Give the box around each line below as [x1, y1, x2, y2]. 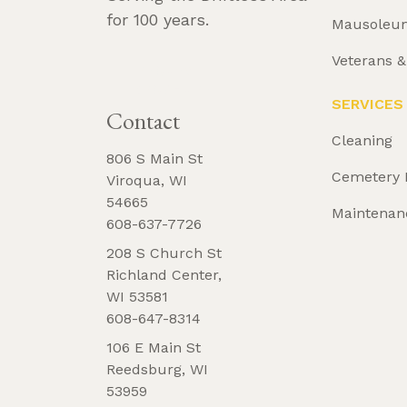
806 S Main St [106, 150, 203, 168]
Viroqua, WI [106, 172, 187, 190]
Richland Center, [106, 266, 222, 284]
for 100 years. [106, 10, 209, 30]
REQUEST [134, 63, 204, 78]
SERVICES [332, 94, 404, 113]
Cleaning [332, 131, 393, 149]
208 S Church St [106, 244, 222, 263]
